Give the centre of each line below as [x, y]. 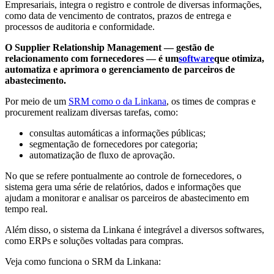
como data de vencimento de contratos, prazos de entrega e [118, 15]
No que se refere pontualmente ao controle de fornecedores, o [123, 176]
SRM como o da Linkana [117, 101]
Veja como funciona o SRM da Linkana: [83, 261]
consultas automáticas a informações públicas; [117, 133]
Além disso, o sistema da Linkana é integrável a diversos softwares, [135, 229]
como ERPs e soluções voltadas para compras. [94, 240]
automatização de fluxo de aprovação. [102, 155]
